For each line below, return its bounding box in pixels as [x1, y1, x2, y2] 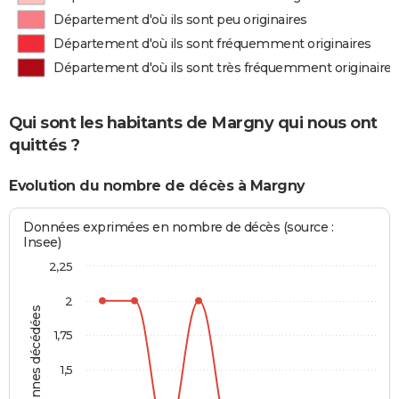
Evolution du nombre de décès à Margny [9, 177, 305, 195]
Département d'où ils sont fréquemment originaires [53, 36, 371, 52]
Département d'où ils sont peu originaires [53, 12, 307, 28]
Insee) [23, 233, 61, 250]
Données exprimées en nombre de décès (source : [23, 218, 334, 235]
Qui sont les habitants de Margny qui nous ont [9, 113, 378, 134]
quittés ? [9, 135, 80, 156]
